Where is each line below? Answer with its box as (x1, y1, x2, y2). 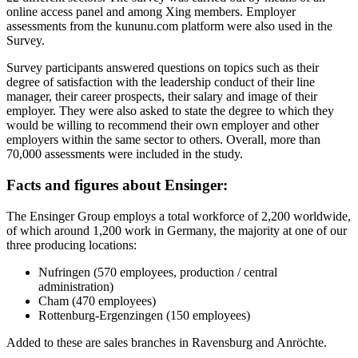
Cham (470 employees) (38, 293, 156, 308)
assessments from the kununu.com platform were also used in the (6, 19, 332, 34)
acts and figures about (16, 176, 165, 193)
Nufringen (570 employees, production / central (38, 265, 277, 279)
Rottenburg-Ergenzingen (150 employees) (38, 308, 250, 322)
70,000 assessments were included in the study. (6, 147, 243, 161)
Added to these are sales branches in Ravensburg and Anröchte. (6, 335, 327, 349)
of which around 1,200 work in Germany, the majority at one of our (6, 223, 347, 237)
